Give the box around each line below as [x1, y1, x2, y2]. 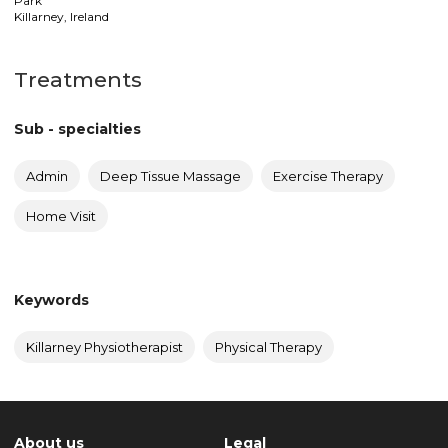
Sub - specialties [14, 120, 141, 138]
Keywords [14, 291, 89, 309]
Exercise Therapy [273, 168, 383, 184]
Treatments [14, 67, 142, 92]
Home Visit [26, 208, 96, 224]
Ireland [70, 9, 109, 24]
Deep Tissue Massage [100, 168, 241, 184]
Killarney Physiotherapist [26, 339, 183, 355]
